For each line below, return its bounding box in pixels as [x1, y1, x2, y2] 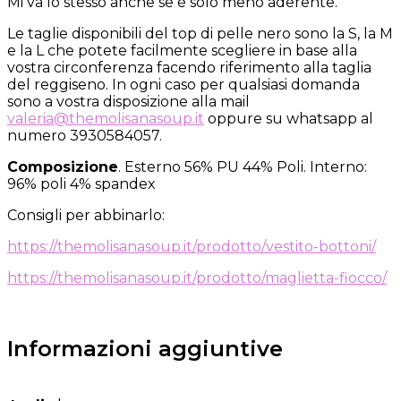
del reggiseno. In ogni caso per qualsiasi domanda [7, 76, 360, 94]
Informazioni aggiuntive [7, 336, 283, 363]
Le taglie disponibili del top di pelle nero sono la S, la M [7, 25, 393, 43]
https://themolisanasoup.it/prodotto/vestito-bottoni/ [7, 238, 376, 256]
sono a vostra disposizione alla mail [7, 93, 250, 111]
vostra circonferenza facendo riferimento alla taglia [7, 59, 371, 77]
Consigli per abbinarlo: [7, 207, 165, 225]
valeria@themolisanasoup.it [7, 110, 204, 128]
